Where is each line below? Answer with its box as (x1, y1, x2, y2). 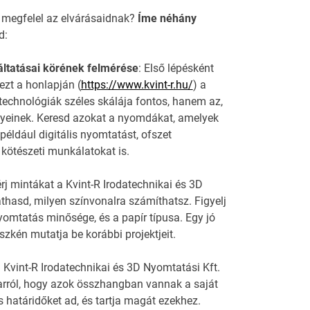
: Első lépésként (138, 62, 214, 75)
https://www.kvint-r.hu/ (80, 78, 193, 92)
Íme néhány (137, 12, 197, 26)
